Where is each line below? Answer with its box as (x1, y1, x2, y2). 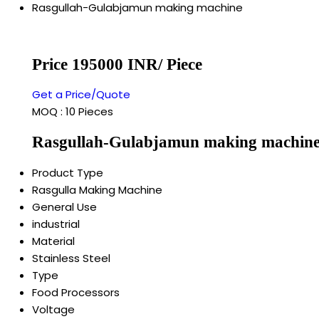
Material (32, 233, 75, 249)
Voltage (32, 301, 75, 317)
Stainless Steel (32, 250, 110, 266)
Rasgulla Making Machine (32, 182, 162, 197)
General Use (32, 199, 97, 214)
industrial (32, 216, 80, 231)
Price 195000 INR (32, 55, 158, 73)
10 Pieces (66, 104, 113, 120)
